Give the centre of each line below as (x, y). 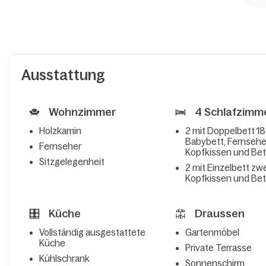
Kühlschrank (64, 259)
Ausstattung (63, 75)
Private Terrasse (219, 248)
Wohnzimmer (81, 113)
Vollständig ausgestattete (92, 233)
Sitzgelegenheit (72, 162)
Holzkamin (60, 131)
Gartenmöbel (213, 233)
